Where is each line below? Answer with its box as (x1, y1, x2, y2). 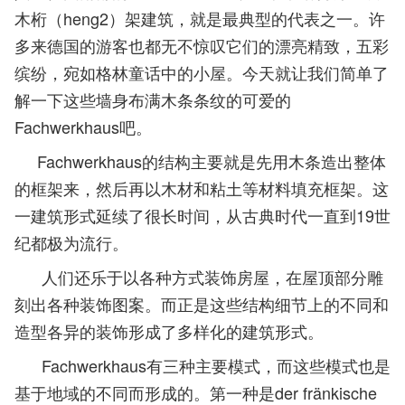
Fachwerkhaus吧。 (14, 115, 152, 138)
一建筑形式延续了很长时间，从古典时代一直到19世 (14, 203, 391, 227)
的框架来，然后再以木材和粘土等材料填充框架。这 (14, 176, 389, 200)
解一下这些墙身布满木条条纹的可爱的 (14, 88, 291, 111)
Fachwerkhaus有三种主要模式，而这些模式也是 (14, 353, 391, 377)
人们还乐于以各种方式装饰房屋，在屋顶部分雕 (14, 265, 383, 288)
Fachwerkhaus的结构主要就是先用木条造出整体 (14, 149, 386, 173)
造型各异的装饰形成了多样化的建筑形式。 (14, 319, 324, 343)
